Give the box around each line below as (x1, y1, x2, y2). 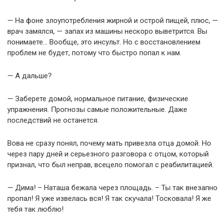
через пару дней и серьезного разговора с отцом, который (7, 150, 209, 158)
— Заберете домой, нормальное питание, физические (7, 94, 188, 103)
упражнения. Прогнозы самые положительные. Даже (7, 105, 187, 114)
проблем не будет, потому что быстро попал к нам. (7, 48, 181, 57)
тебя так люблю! (7, 205, 64, 214)
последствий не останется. (7, 116, 99, 125)
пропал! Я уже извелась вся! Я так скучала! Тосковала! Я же (7, 194, 211, 203)
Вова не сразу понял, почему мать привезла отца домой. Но (7, 139, 211, 148)
